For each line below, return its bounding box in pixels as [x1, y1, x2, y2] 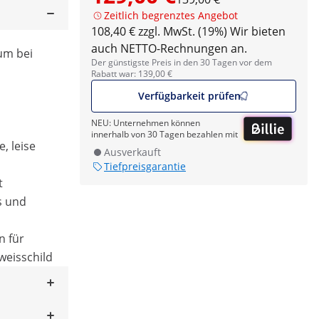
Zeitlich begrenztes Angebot [104, 9, 238, 22]
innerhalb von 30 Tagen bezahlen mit [91, 128, 238, 141]
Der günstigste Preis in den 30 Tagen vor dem [91, 56, 272, 68]
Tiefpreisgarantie [104, 159, 186, 174]
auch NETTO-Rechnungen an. [91, 41, 247, 56]
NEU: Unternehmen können [91, 117, 200, 130]
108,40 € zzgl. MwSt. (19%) [91, 23, 227, 39]
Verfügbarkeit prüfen [137, 89, 241, 103]
